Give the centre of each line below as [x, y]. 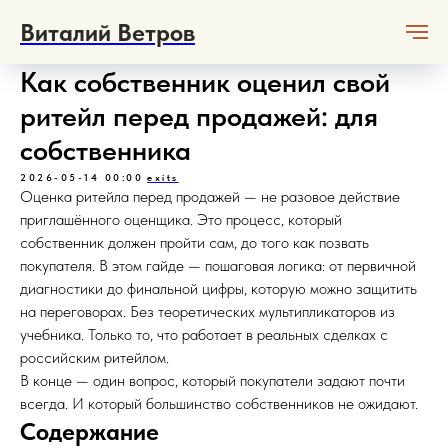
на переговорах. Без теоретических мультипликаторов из [207, 311]
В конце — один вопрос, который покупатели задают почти [212, 380]
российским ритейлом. [94, 357]
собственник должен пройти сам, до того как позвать [194, 242]
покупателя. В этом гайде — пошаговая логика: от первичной [218, 265]
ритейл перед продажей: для [199, 116]
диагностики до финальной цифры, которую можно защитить [218, 288]
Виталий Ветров [107, 32]
